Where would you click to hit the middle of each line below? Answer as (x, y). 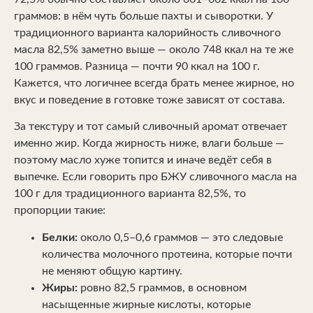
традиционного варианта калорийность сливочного (147, 33)
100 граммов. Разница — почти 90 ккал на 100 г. (137, 67)
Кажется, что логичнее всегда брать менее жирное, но (154, 83)
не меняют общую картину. (112, 271)
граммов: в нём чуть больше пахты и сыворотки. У (144, 16)
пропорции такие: (60, 211)
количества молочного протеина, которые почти (167, 254)
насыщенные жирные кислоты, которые (146, 304)
